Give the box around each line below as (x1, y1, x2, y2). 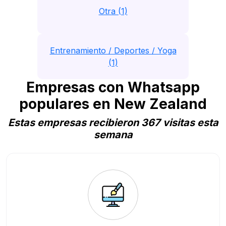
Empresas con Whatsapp (26, 79, 200, 96)
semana (93, 129, 133, 141)
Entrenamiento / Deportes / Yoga (49, 45, 177, 55)
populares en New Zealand (19, 95, 207, 112)
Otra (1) (98, 6, 128, 16)
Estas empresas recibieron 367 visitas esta (8, 117, 218, 129)
